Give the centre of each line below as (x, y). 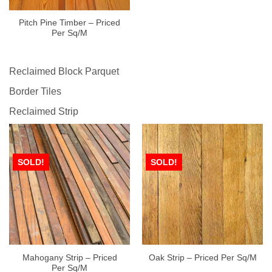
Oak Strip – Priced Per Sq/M (202, 258)
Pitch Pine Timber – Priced (70, 23)
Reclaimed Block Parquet (64, 72)
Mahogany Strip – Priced (70, 257)
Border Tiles (35, 92)
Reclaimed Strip (44, 112)
